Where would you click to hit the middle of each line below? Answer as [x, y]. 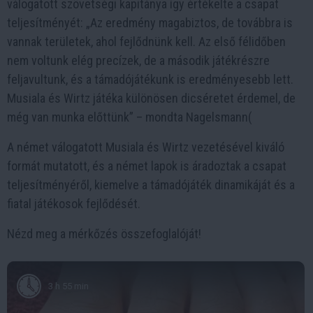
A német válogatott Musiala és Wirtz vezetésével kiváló [146, 147]
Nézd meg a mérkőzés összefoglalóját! [104, 234]
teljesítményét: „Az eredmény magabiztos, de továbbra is [150, 23]
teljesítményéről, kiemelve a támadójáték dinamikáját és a [151, 185]
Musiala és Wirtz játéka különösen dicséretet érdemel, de [151, 98]
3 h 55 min [68, 286]
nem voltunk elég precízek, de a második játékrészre [138, 60]
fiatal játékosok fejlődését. [74, 204]
